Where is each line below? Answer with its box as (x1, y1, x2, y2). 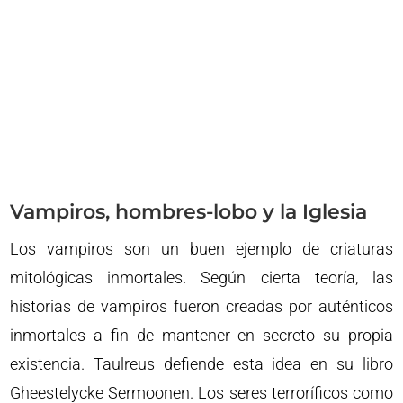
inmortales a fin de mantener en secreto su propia (10, 326, 393, 345)
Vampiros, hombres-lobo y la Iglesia (10, 200, 368, 225)
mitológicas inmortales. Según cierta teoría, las (10, 268, 393, 288)
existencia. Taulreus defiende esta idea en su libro (10, 354, 393, 374)
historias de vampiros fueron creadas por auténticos (10, 297, 393, 317)
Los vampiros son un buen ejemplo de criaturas (10, 239, 393, 259)
